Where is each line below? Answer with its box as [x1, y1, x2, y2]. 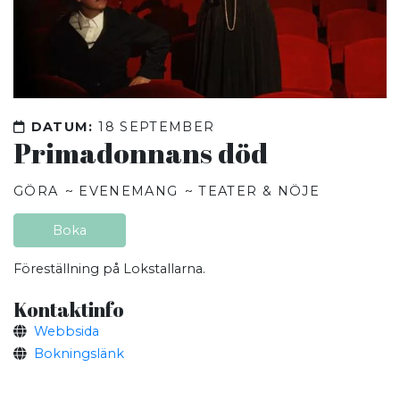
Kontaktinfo [13, 296, 124, 322]
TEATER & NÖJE [198, 183, 321, 200]
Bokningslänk [33, 346, 124, 362]
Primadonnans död [13, 133, 268, 171]
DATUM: [30, 118, 94, 135]
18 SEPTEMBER [98, 118, 215, 135]
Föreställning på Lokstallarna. [13, 261, 205, 278]
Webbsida [33, 322, 99, 339]
